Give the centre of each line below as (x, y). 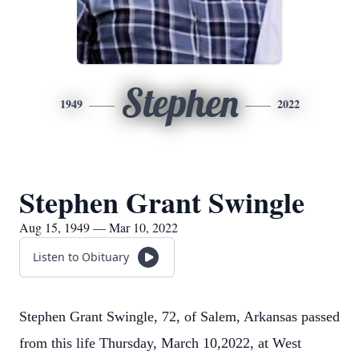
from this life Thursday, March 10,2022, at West (160, 343)
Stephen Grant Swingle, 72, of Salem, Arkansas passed (179, 317)
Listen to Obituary (81, 257)
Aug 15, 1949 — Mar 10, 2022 (99, 227)
